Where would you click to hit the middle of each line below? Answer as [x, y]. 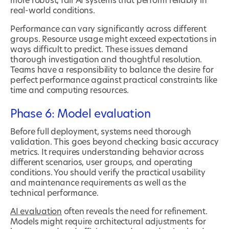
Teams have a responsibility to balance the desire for [112, 70]
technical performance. [55, 193]
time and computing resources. [70, 91]
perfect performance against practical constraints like [114, 81]
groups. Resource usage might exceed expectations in [113, 40]
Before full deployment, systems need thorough [101, 132]
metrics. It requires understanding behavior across [107, 153]
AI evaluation [36, 212]
